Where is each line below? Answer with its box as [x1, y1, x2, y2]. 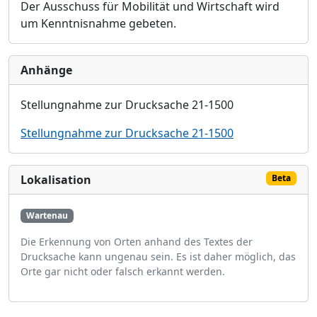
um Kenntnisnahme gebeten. [21, 16, 176, 31]
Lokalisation [21, 172, 91, 188]
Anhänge [21, 62, 72, 78]
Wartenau [25, 209, 68, 221]
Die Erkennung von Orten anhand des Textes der [21, 235, 253, 249]
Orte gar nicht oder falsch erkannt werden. [21, 265, 225, 279]
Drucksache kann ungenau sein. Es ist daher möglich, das [21, 250, 296, 264]
